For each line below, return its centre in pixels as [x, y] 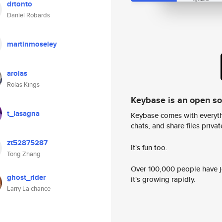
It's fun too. [149, 147]
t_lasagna [23, 113]
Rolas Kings [23, 84]
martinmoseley [32, 44]
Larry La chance [29, 189]
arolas [17, 73]
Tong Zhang [24, 154]
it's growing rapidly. [163, 179]
